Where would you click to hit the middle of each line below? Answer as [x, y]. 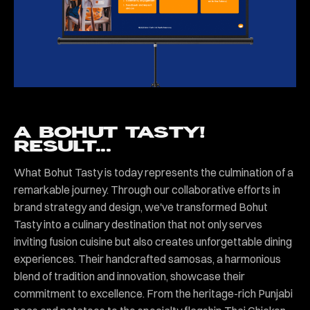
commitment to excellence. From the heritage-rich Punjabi [153, 294]
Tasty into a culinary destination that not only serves [138, 225]
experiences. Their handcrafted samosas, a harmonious [147, 259]
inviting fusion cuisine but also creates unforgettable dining [153, 242]
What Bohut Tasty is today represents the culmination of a [154, 173]
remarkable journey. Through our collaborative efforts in [147, 190]
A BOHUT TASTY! [110, 133]
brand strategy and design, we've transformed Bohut [141, 207]
